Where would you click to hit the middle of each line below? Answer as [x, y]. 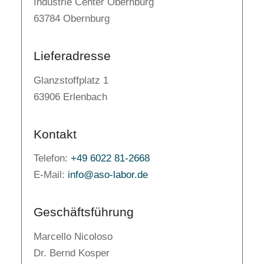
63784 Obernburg [72, 18]
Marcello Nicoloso [73, 237]
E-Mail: [51, 175]
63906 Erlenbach [70, 97]
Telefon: [52, 159]
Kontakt [55, 134]
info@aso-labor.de [108, 175]
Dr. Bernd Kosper [72, 253]
